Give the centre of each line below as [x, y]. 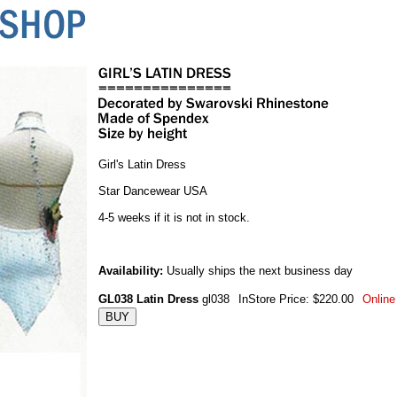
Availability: [131, 271]
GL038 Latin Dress [148, 299]
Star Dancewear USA [153, 191]
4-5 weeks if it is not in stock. [174, 218]
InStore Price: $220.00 [296, 299]
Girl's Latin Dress [142, 164]
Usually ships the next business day [258, 271]
